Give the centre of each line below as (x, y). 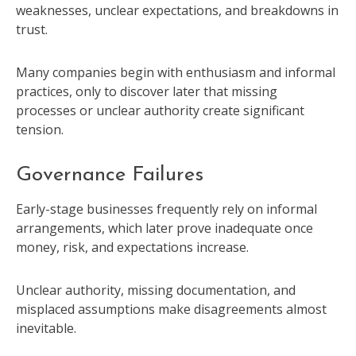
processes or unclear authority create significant (160, 110)
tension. (40, 129)
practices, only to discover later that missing (147, 91)
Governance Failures (110, 175)
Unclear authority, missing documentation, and (156, 290)
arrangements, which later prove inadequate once (164, 228)
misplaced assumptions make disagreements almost (171, 310)
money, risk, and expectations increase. (132, 248)
